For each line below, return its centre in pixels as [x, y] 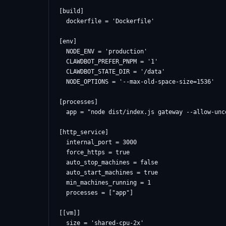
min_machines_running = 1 [105, 183]
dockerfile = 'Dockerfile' [107, 21]
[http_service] [84, 132]
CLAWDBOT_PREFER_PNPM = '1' [108, 62]
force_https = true [94, 152]
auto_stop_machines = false [108, 162]
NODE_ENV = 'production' [103, 51]
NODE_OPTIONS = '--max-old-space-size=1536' [137, 82]
